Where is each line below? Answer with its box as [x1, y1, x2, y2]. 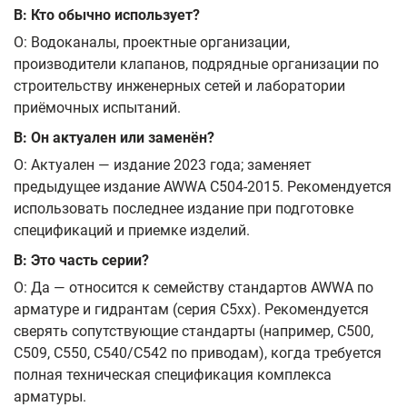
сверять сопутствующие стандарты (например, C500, [14, 322, 373, 340]
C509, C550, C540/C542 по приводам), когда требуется [14, 343, 382, 362]
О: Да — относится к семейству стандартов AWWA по [14, 278, 373, 296]
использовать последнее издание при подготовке [14, 199, 353, 217]
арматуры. [14, 387, 86, 405]
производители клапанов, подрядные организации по [14, 55, 379, 73]
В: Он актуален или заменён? [14, 129, 214, 147]
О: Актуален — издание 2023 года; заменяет [14, 155, 312, 174]
